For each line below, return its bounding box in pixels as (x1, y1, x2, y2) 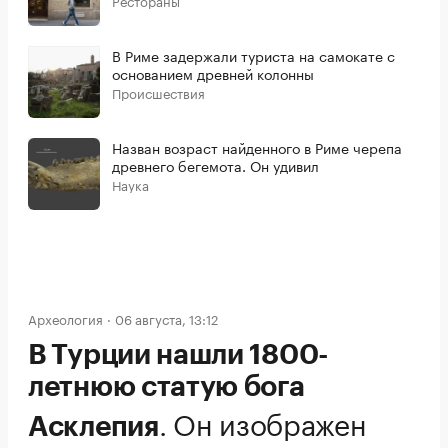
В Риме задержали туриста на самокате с (112, 44, 395, 67)
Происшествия (112, 82, 205, 103)
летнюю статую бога (28, 373, 305, 402)
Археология (28, 308, 103, 329)
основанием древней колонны (112, 62, 314, 85)
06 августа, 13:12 (115, 308, 218, 329)
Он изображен (173, 399, 367, 444)
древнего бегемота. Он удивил (112, 154, 319, 177)
